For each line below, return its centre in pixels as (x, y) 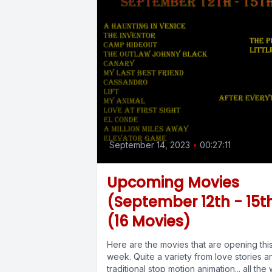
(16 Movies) (149, 222)
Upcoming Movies (173, 183)
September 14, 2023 (150, 145)
